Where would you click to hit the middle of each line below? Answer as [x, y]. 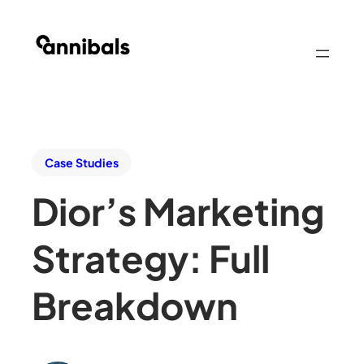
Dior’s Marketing [178, 211]
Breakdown [135, 305]
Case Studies [82, 163]
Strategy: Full [151, 258]
